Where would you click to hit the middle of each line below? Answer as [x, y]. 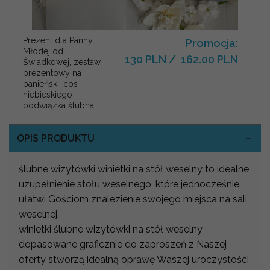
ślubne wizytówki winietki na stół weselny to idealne [134, 169]
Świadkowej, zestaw [62, 62]
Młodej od [43, 52]
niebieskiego [48, 95]
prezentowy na [52, 73]
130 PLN [146, 60]
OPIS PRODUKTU [55, 138]
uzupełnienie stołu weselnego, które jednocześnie [129, 184]
